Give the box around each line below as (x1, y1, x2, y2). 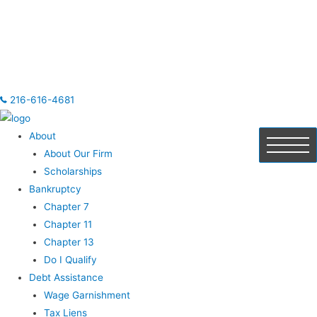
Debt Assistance (29, 271, 104, 283)
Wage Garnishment (43, 289, 130, 301)
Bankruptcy (29, 183, 82, 195)
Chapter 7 (43, 200, 89, 212)
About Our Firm (43, 147, 113, 159)
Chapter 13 (43, 236, 94, 248)
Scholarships (43, 165, 102, 177)
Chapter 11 (43, 218, 92, 230)
